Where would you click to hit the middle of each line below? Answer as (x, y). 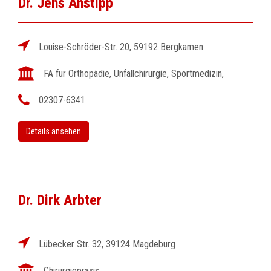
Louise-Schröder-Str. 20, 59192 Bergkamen (121, 47)
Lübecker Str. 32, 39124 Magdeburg (107, 244)
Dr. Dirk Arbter (60, 200)
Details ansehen (54, 131)
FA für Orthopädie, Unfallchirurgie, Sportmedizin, (134, 73)
